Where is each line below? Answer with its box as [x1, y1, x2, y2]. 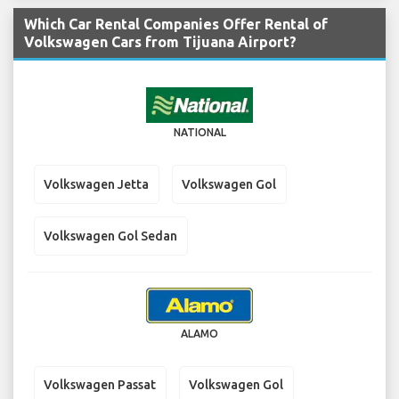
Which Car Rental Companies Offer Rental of [24, 16, 328, 33]
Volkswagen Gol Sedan [44, 228, 177, 243]
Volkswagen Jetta [44, 176, 149, 191]
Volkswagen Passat [44, 378, 156, 393]
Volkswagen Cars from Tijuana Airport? [24, 34, 297, 51]
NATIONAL [173, 126, 226, 139]
